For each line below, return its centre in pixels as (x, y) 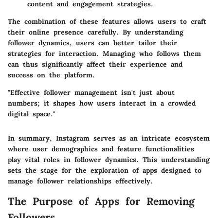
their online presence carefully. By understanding (96, 32)
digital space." (32, 114)
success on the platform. (51, 75)
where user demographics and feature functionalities (101, 149)
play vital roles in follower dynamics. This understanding (109, 160)
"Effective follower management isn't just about (91, 93)
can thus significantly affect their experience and (95, 64)
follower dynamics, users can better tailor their (92, 43)
